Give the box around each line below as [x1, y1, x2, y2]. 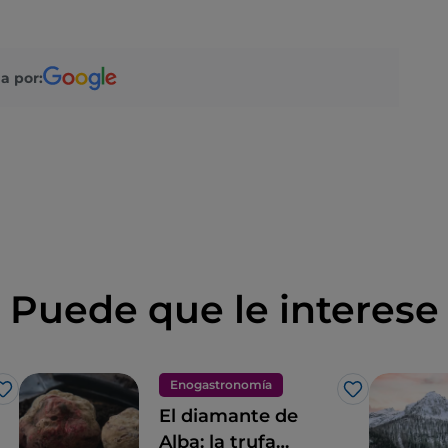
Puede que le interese [9, 286, 439, 334]
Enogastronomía [170, 377, 272, 393]
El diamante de [159, 405, 298, 428]
